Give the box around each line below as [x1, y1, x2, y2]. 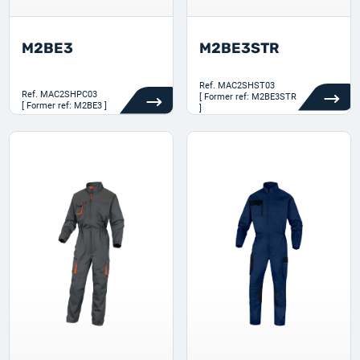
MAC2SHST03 [218, 80, 275, 91]
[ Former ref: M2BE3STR [199, 92, 297, 102]
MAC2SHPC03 [40, 89, 98, 100]
